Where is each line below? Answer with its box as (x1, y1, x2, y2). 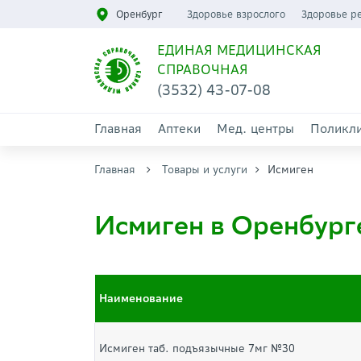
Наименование (99, 292, 183, 305)
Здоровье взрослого (186, 8, 285, 20)
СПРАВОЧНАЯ (156, 61, 248, 77)
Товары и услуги (162, 163, 247, 176)
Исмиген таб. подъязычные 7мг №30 (99, 342, 295, 355)
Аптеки (158, 121, 201, 136)
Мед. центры (217, 121, 294, 136)
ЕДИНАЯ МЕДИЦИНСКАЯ (156, 42, 322, 58)
